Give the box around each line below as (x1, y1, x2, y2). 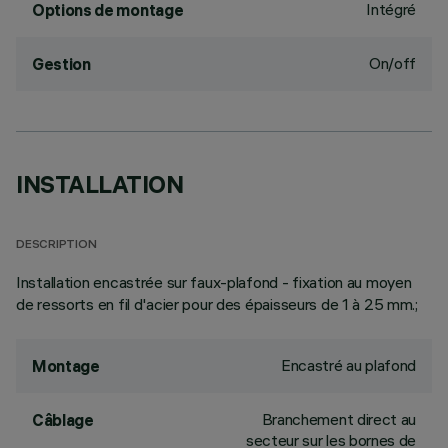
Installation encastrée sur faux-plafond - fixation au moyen (16, 272, 412, 292)
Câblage (32, 410, 94, 430)
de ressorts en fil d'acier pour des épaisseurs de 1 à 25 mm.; (16, 294, 418, 314)
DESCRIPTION (16, 239, 97, 252)
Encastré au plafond (281, 355, 416, 375)
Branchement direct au (261, 409, 416, 429)
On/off (368, 53, 416, 73)
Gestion (32, 54, 91, 74)
